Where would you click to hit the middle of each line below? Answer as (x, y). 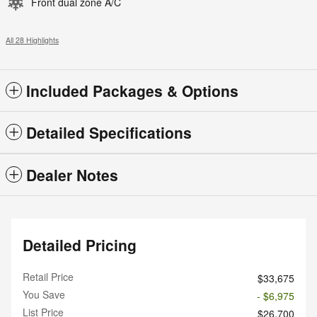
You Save (44, 295)
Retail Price (48, 277)
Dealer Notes (72, 175)
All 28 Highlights (32, 40)
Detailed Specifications (109, 133)
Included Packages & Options (132, 91)
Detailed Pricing (80, 245)
